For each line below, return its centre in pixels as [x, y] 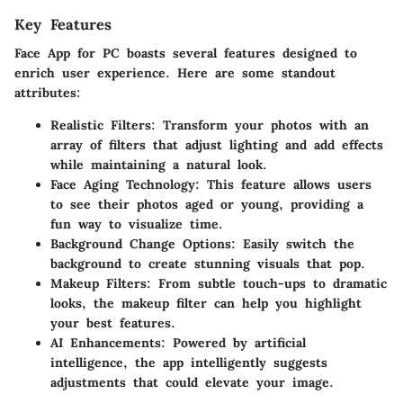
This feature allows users [286, 185]
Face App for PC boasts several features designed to [186, 54]
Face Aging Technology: [125, 185]
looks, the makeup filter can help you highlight [206, 304]
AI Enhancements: [108, 343]
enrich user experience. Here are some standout [175, 73]
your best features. [113, 323]
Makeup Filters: [101, 284]
